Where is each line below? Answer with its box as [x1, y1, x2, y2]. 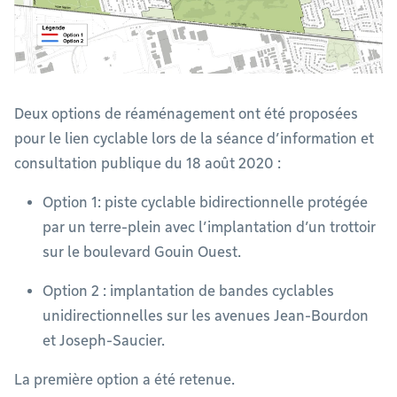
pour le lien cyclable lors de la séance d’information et [14, 130, 374, 148]
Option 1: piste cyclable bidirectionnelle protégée [43, 194, 368, 212]
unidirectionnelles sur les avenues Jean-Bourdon [43, 307, 369, 325]
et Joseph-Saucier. [43, 332, 168, 350]
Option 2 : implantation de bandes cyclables [43, 283, 334, 300]
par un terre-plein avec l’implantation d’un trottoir [43, 219, 376, 237]
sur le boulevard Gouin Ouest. [43, 244, 245, 261]
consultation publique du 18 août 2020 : [14, 155, 284, 173]
